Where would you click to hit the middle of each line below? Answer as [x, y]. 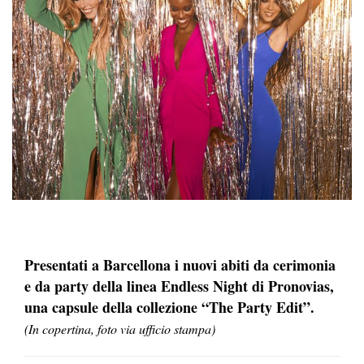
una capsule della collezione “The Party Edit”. [169, 307]
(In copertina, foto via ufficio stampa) [120, 328]
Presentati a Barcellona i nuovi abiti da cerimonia [180, 264]
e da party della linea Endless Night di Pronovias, [179, 286]
